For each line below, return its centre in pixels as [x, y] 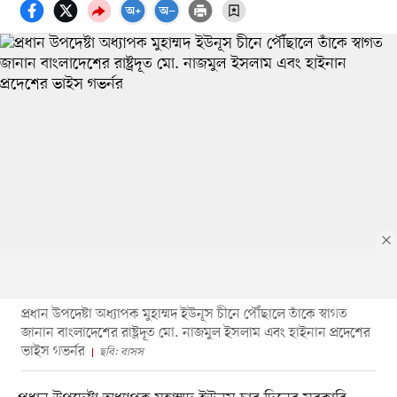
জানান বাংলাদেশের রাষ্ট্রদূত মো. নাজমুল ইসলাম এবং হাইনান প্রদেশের [195, 333]
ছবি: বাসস [121, 352]
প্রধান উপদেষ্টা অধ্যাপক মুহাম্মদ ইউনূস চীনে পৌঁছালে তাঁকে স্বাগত [184, 314]
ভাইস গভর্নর [53, 351]
